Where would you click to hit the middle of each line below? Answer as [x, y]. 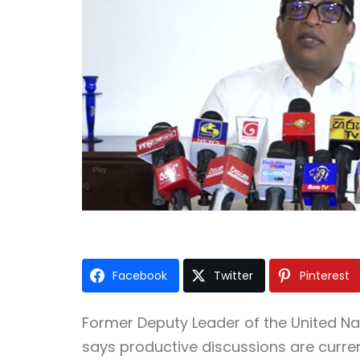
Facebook [140, 276]
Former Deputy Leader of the [186, 323]
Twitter [233, 276]
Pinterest [325, 276]
